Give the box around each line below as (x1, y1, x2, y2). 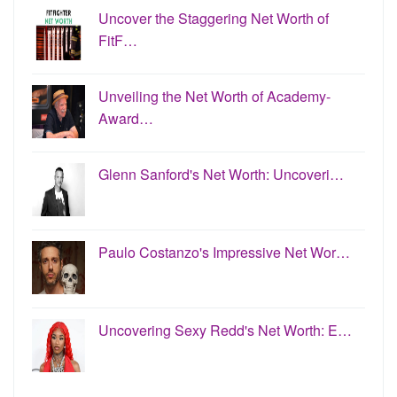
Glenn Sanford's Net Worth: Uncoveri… (98, 163, 344, 184)
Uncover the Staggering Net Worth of (98, 7, 329, 28)
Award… (98, 107, 153, 128)
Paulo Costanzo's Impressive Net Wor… (98, 241, 350, 262)
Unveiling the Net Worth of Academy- (98, 85, 331, 106)
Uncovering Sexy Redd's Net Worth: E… (98, 319, 352, 340)
